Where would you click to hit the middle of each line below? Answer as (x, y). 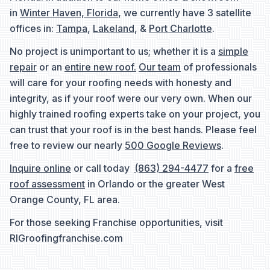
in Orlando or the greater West (155, 184)
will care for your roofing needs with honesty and (121, 83)
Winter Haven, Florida (69, 13)
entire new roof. (100, 67)
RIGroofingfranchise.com (66, 238)
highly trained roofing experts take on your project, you (135, 114)
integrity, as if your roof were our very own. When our (131, 99)
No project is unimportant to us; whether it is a (114, 52)
